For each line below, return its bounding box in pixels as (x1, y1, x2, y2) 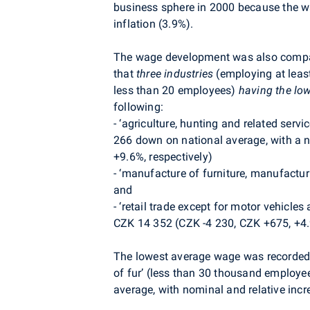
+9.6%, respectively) (113, 150, 212, 164)
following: (113, 100, 163, 114)
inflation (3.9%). (113, 17, 194, 31)
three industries (136, 67, 214, 81)
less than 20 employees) (113, 84, 239, 98)
